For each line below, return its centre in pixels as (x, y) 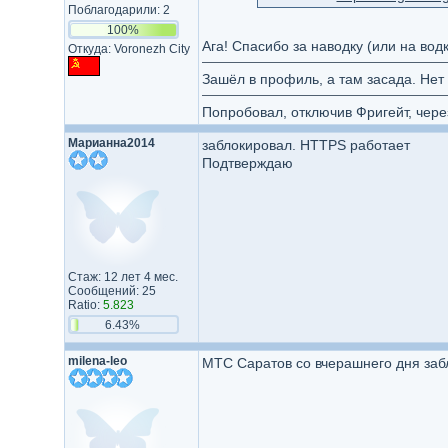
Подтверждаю (247, 163)
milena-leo (97, 361)
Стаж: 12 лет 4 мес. (122, 277)
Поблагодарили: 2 (118, 10)
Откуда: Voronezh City (128, 49)
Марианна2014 (111, 143)
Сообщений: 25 (111, 291)
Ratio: (85, 305)
